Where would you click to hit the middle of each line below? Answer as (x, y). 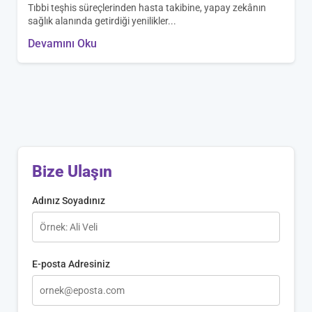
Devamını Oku (62, 43)
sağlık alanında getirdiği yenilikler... (102, 21)
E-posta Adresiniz (71, 264)
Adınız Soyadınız (69, 200)
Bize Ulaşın (72, 171)
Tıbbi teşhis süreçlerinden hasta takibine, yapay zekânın (147, 7)
